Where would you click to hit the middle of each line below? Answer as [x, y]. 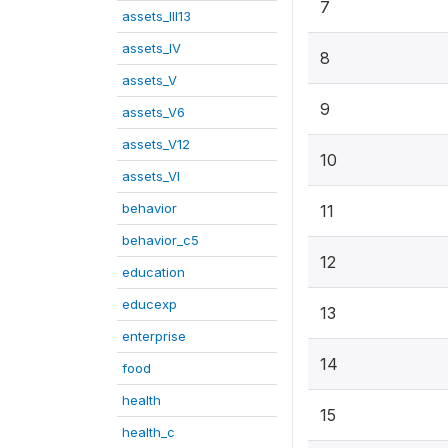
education [153, 272]
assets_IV [151, 48]
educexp [149, 304]
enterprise [154, 336]
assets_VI [151, 176]
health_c [148, 432]
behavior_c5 [160, 240]
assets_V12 [156, 144]
